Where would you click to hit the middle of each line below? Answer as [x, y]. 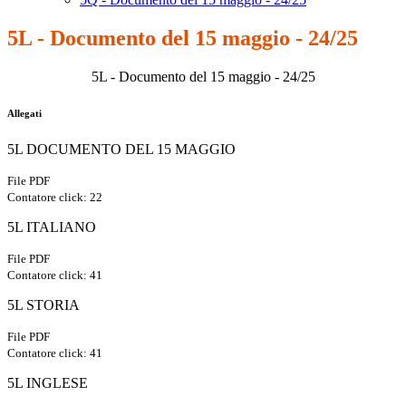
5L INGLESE [48, 383]
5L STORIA [43, 305]
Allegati [24, 114]
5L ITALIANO [52, 227]
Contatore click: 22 [55, 198]
